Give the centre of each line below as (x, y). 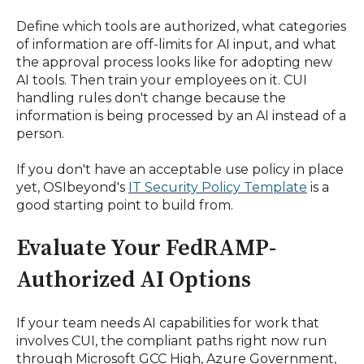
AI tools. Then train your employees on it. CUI (162, 80)
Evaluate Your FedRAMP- (146, 249)
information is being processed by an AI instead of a (181, 115)
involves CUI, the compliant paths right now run (171, 340)
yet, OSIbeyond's (72, 187)
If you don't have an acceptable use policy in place (180, 169)
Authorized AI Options (134, 280)
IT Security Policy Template (218, 187)
